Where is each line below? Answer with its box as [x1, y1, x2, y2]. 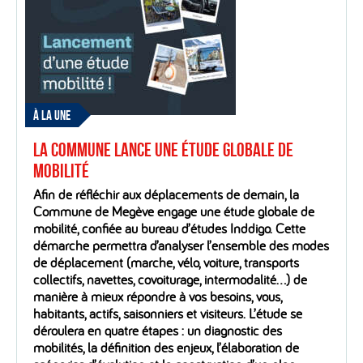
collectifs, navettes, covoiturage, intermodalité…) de [33, 271, 307, 288]
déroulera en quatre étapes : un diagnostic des [33, 322, 282, 340]
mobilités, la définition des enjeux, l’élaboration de [33, 339, 299, 357]
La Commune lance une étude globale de [33, 139, 293, 161]
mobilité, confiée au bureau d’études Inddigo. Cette [33, 220, 305, 237]
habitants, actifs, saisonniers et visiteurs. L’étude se [33, 305, 302, 322]
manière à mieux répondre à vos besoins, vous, [33, 288, 282, 305]
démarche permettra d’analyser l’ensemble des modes [33, 237, 329, 254]
